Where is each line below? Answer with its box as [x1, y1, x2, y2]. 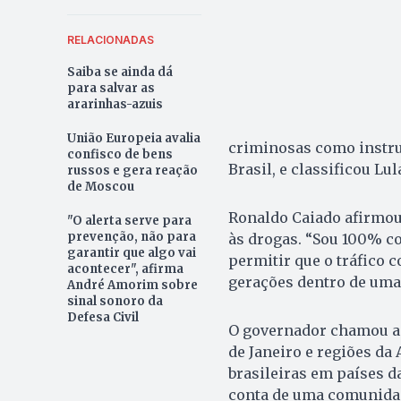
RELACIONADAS [66, 33, 154, 47]
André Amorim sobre [66, 277, 198, 293]
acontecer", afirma [66, 261, 183, 277]
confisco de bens [66, 147, 173, 162]
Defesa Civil [66, 310, 139, 325]
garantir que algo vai [66, 245, 196, 260]
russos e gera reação [66, 163, 198, 178]
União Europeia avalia [66, 131, 200, 146]
